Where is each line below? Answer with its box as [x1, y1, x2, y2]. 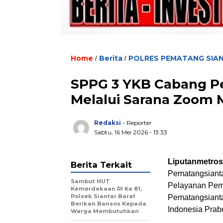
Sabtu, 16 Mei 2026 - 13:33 [94, 128, 167, 136]
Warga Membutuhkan [71, 207, 139, 215]
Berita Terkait [71, 159, 132, 170]
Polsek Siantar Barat [71, 192, 135, 200]
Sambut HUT [71, 177, 110, 185]
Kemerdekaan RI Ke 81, [71, 185, 142, 192]
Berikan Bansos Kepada [71, 200, 146, 207]
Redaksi [94, 118, 121, 126]
